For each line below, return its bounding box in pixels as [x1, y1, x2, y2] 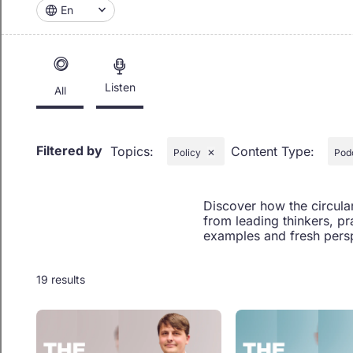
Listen [104, 80, 136, 94]
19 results [36, 272, 85, 286]
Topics [110, 143, 150, 159]
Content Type [231, 143, 310, 159]
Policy [173, 146, 201, 158]
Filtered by [36, 143, 102, 159]
